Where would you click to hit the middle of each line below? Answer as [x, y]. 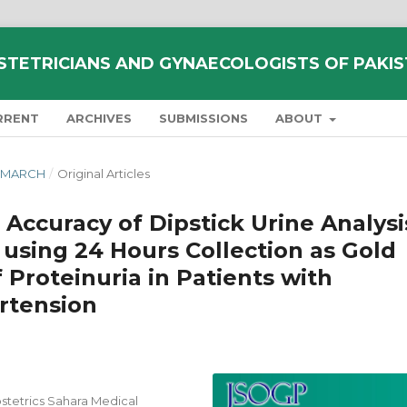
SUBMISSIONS [203, 118]
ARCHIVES [99, 118]
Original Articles [103, 174]
